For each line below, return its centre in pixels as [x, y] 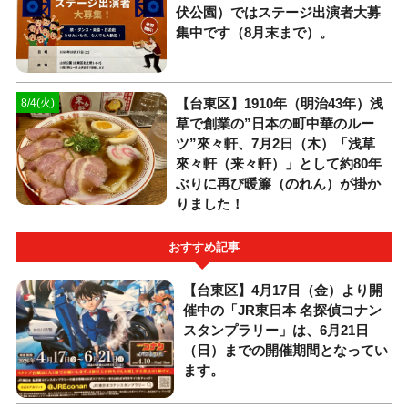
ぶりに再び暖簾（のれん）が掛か [278, 184]
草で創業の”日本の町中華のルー [275, 124]
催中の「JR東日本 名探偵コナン [283, 310]
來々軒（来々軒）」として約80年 [278, 164]
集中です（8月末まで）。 [254, 32]
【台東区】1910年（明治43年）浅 [279, 104]
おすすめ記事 [204, 247]
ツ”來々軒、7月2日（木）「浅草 [275, 144]
